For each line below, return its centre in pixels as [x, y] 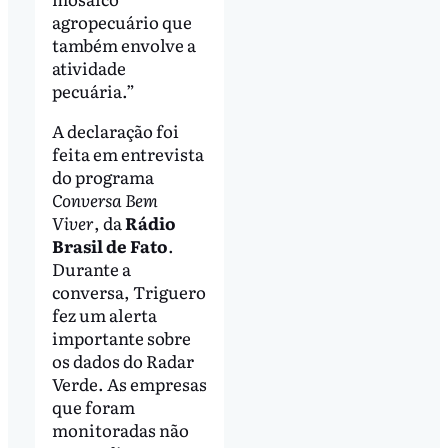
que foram [93, 406]
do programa [102, 176]
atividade [88, 67]
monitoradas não [120, 429]
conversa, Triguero [128, 291]
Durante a [91, 268]
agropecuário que [121, 21]
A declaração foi [115, 130]
